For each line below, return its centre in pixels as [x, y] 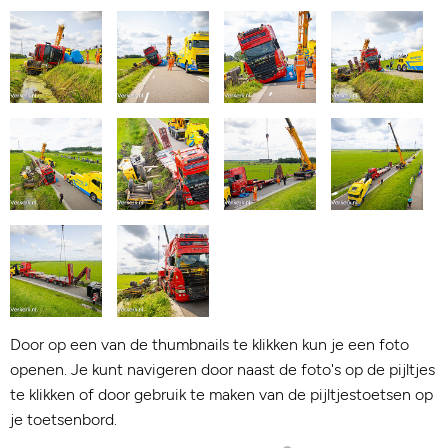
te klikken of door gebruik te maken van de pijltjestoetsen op [221, 394]
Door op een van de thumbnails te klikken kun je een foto [209, 344]
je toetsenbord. [63, 419]
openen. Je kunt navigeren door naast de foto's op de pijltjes [222, 369]
